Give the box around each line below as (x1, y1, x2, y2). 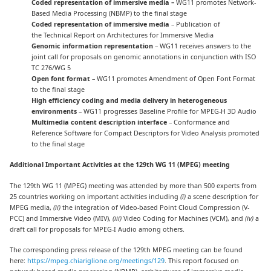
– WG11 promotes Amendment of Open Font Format (90, 74, 256, 83)
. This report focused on (165, 255, 240, 265)
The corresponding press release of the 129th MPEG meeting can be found (10, 244, 243, 254)
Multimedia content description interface (31, 117, 168, 127)
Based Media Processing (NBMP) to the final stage (31, 8, 188, 18)
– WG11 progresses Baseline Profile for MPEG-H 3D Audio (77, 106, 257, 116)
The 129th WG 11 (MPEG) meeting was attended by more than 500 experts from (10, 180, 257, 190)
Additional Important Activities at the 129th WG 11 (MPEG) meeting (10, 160, 230, 169)
